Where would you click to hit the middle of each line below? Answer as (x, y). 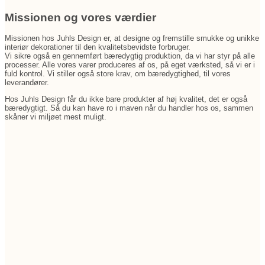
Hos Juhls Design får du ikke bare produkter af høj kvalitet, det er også (126, 99)
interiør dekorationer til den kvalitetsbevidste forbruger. (98, 47)
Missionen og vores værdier (80, 17)
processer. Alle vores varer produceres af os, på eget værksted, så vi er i (130, 64)
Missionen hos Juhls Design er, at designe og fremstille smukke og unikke (132, 38)
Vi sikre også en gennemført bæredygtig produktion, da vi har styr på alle (130, 56)
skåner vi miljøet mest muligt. (58, 117)
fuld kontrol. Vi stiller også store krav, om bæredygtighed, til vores (118, 73)
